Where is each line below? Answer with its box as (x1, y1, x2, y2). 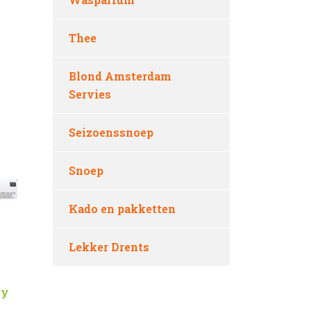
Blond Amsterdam (69, 69, 171, 83)
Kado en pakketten (69, 201, 176, 216)
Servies (69, 87, 111, 101)
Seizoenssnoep (69, 125, 153, 140)
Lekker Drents (69, 239, 149, 254)
